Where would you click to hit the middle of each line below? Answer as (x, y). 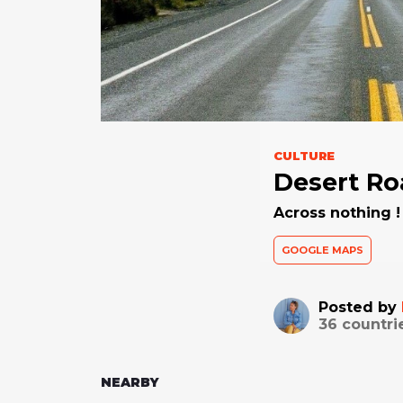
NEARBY (130, 382)
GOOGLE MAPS (322, 250)
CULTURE (304, 155)
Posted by (359, 307)
